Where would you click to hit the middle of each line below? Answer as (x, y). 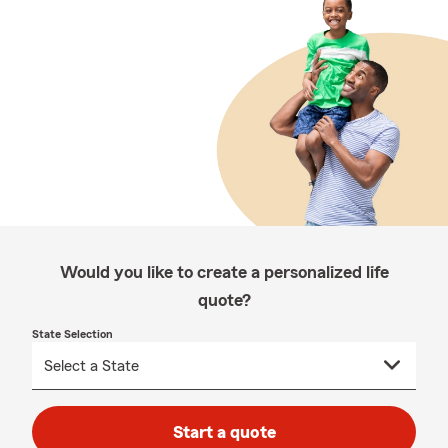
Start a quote (224, 432)
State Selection (72, 334)
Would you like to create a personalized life (224, 272)
